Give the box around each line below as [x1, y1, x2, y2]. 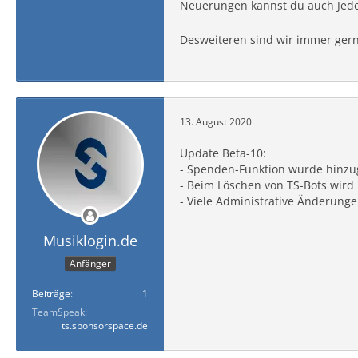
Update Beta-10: [180, 145, 266, 161]
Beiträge [32, 286, 70, 300]
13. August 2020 [180, 114, 252, 129]
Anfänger [69, 256, 111, 270]
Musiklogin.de [42, 231, 137, 250]
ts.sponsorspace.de [62, 318, 148, 332]
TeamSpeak [32, 304, 85, 319]
